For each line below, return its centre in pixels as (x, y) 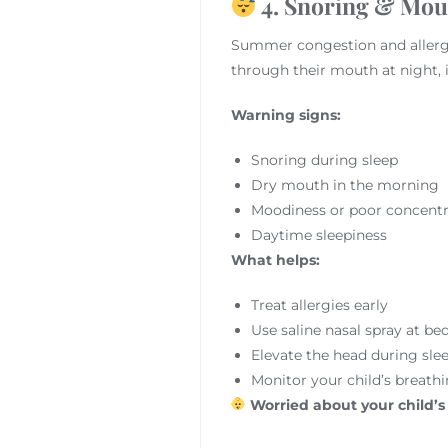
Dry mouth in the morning (344, 184)
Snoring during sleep (324, 159)
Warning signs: (285, 114)
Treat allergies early (319, 304)
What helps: (275, 259)
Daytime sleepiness (318, 234)
